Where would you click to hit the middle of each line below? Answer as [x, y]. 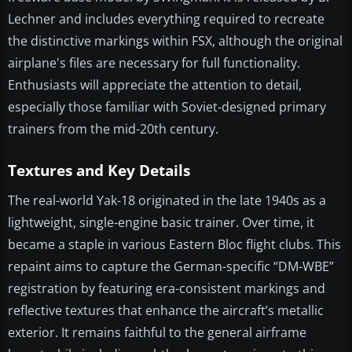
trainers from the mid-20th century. [113, 129]
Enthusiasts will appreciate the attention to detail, [155, 85]
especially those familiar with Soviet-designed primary [167, 107]
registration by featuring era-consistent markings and [167, 289]
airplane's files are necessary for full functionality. [154, 63]
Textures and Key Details [99, 171]
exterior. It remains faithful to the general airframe [157, 333]
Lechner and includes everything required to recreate [166, 19]
